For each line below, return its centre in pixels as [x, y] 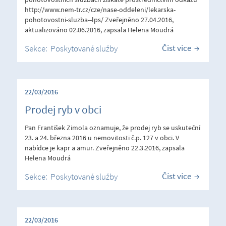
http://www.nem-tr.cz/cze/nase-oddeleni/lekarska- [100, 9]
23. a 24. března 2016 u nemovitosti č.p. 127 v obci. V [102, 137]
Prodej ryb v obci [63, 109]
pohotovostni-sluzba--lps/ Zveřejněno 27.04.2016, [99, 19]
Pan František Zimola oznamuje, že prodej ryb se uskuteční [112, 127]
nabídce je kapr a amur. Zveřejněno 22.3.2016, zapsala [105, 148]
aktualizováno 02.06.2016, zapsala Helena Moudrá [99, 30]
